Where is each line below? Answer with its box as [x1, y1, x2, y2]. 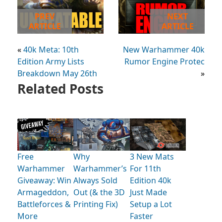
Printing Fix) [73, 198, 118, 210]
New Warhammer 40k [123, 44, 205, 55]
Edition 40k [129, 174, 171, 186]
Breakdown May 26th [17, 67, 97, 79]
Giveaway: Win [17, 174, 71, 186]
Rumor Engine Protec [124, 55, 205, 67]
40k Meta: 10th [23, 44, 79, 55]
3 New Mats [129, 151, 174, 162]
